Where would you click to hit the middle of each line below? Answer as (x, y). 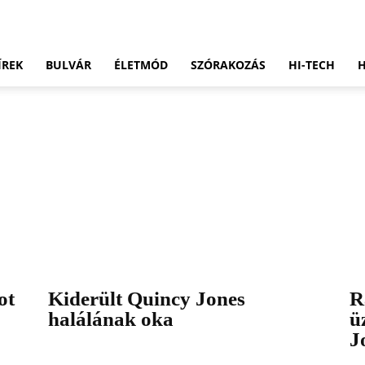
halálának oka (111, 319)
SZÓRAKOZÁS (228, 65)
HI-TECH (312, 65)
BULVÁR (68, 65)
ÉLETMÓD (141, 65)
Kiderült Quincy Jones (147, 298)
